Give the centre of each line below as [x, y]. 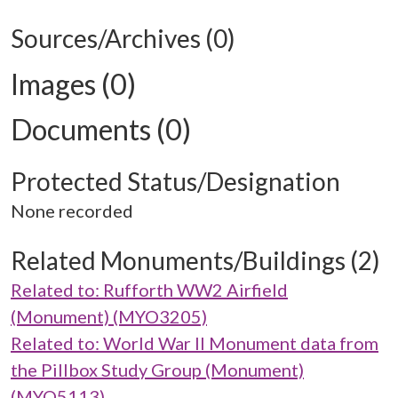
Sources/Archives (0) [123, 38]
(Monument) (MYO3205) [109, 316]
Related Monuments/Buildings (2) [195, 260]
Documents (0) [101, 129]
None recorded [72, 211]
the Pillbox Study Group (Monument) [157, 370]
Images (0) [73, 84]
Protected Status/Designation [175, 181]
